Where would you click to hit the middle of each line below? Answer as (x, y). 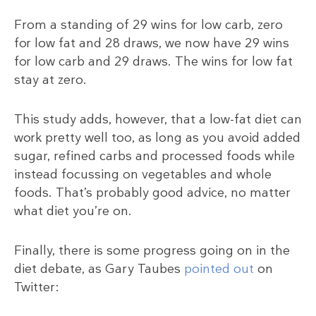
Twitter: (36, 287)
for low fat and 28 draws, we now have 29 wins (152, 43)
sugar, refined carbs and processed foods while (154, 156)
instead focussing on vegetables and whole (143, 174)
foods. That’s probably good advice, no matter (152, 192)
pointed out (219, 268)
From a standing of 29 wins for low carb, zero (148, 24)
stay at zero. (50, 79)
